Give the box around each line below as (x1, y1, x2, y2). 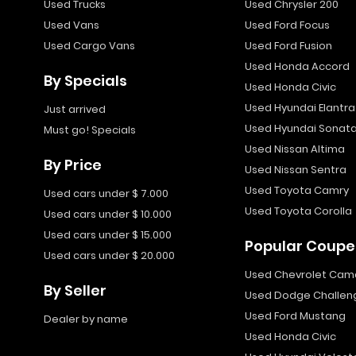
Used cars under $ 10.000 (44, 207, 172, 222)
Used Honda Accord (244, 59, 350, 74)
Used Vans (44, 17, 99, 33)
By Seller (44, 281, 106, 300)
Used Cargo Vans (44, 38, 135, 53)
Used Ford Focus (244, 17, 330, 33)
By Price (44, 155, 102, 175)
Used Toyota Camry (244, 183, 349, 198)
